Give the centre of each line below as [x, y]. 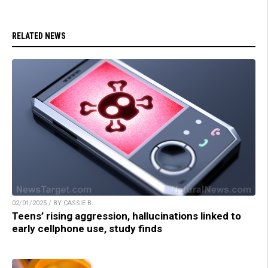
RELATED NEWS [39, 36]
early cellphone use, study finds [87, 229]
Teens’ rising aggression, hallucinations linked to [127, 216]
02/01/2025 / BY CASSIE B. [53, 203]
